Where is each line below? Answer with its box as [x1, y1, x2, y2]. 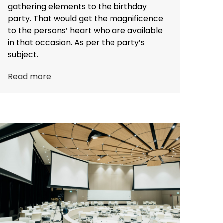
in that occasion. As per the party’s [8, 36, 145, 48]
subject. [8, 48, 38, 60]
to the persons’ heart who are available [8, 24, 163, 36]
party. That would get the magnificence [8, 12, 163, 24]
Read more [8, 70, 51, 82]
